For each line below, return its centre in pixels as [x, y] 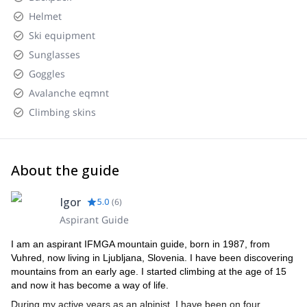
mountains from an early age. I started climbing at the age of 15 [149, 271]
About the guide [65, 170]
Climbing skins [62, 112]
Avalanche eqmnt [69, 93]
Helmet [45, 16]
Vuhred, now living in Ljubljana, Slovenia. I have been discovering [152, 258]
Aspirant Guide [94, 220]
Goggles [47, 74]
